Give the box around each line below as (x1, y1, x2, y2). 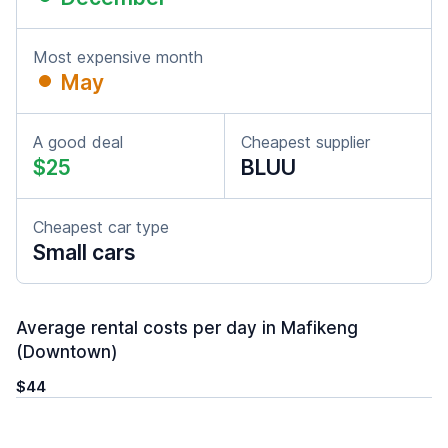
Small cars (33, 240, 136, 265)
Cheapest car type (33, 217, 169, 237)
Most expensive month (33, 47, 203, 67)
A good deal (33, 132, 123, 152)
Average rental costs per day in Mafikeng (16, 318, 358, 338)
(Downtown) (16, 342, 118, 362)
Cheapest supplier (241, 132, 370, 152)
